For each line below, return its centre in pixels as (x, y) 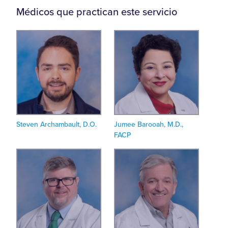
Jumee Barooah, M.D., (149, 124)
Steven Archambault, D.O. (56, 124)
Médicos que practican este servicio (97, 12)
